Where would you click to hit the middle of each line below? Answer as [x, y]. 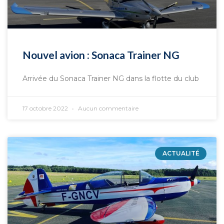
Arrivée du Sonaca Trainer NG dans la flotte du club [111, 78]
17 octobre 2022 [46, 108]
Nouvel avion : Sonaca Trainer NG [101, 55]
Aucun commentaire [107, 108]
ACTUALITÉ [181, 153]
